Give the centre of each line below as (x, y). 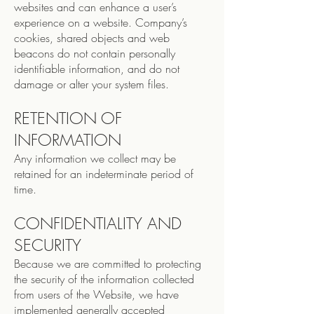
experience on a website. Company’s (101, 22)
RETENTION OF (68, 118)
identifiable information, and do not (97, 69)
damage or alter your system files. (91, 84)
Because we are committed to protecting (108, 264)
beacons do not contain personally (95, 53)
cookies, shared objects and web (92, 38)
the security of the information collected (104, 279)
